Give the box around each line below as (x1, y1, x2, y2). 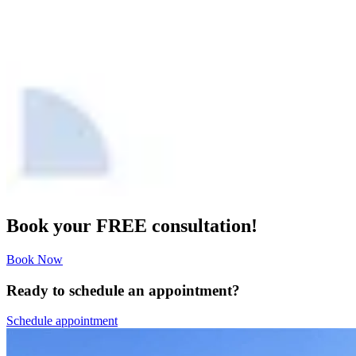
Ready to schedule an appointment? (6, 281, 240, 299)
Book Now (6, 252, 63, 266)
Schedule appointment (6, 314, 118, 328)
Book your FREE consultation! (6, 215, 257, 236)
